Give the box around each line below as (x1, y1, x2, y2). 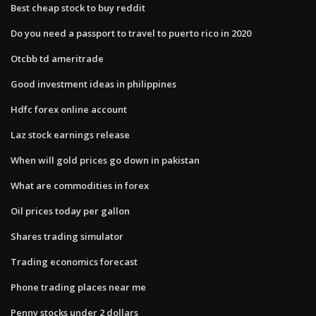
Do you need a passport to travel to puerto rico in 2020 (11, 26, 251, 39)
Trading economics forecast (11, 255, 138, 268)
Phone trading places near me (11, 280, 146, 293)
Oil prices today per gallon (11, 204, 130, 217)
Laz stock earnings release (11, 128, 130, 141)
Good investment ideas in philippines (11, 77, 176, 90)
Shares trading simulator (11, 229, 123, 243)
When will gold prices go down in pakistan (11, 153, 200, 166)
